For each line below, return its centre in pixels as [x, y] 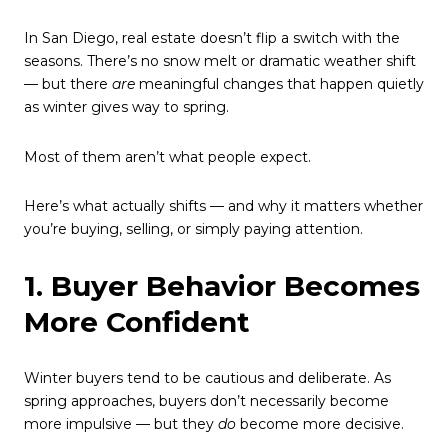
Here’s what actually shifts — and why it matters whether [223, 206]
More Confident [137, 321]
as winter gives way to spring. [126, 107]
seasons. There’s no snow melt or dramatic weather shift [220, 61]
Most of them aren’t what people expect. [167, 156]
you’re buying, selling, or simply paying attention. [193, 229]
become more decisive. [320, 423]
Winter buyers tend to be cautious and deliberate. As [207, 377]
